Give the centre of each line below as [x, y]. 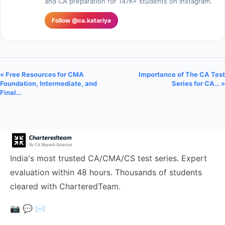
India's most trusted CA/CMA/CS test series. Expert [108, 158]
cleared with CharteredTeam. [65, 186]
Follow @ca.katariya [81, 20]
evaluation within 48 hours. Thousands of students [106, 172]
